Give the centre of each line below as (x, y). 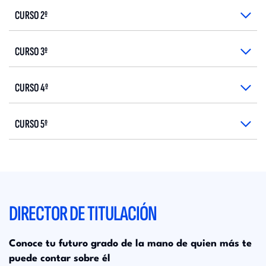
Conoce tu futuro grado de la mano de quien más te (130, 244)
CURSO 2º (31, 15)
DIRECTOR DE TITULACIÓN (83, 214)
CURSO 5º (31, 124)
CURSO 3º (31, 52)
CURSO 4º (31, 88)
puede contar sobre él (60, 259)
